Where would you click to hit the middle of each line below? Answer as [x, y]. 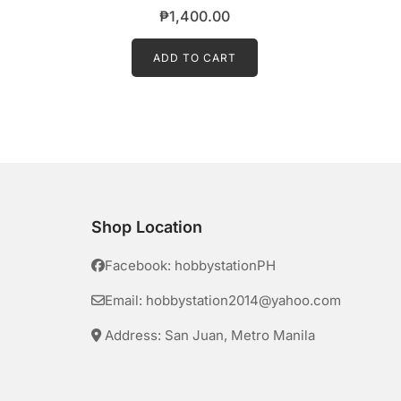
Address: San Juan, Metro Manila [208, 335]
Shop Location [147, 226]
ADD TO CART [194, 57]
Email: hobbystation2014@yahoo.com [223, 300]
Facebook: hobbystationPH [190, 265]
